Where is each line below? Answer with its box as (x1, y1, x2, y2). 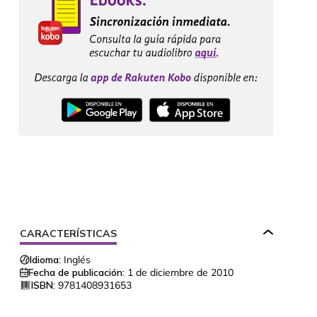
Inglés (64, 253, 91, 267)
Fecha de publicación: (28, 266, 125, 279)
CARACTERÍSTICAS (20, 227, 117, 241)
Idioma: (30, 253, 61, 267)
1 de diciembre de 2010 (127, 266, 234, 279)
